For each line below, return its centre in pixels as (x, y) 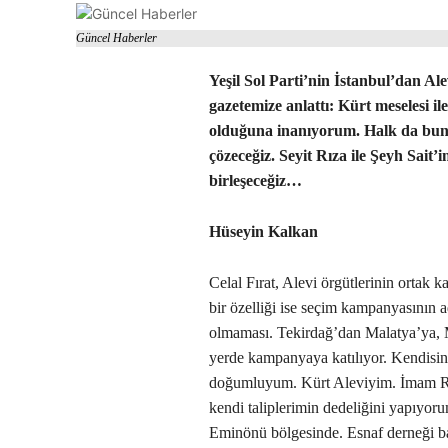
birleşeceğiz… (256, 181)
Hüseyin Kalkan (264, 232)
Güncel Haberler (116, 38)
